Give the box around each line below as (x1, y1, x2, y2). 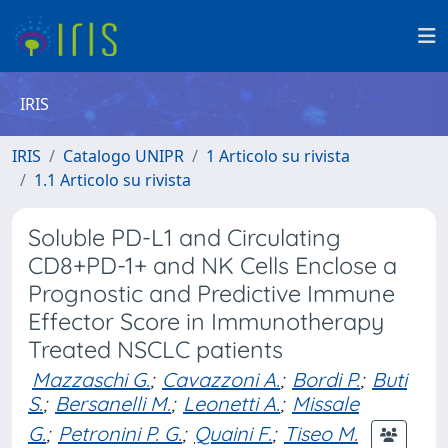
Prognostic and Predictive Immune (28, 279, 395, 308)
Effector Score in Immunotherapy (28, 307, 384, 336)
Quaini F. (194, 420, 272, 446)
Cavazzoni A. (162, 367, 280, 392)
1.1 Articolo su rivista (34, 169, 191, 191)
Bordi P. (292, 367, 360, 392)
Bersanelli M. (55, 391, 171, 416)
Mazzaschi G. (32, 367, 150, 392)
